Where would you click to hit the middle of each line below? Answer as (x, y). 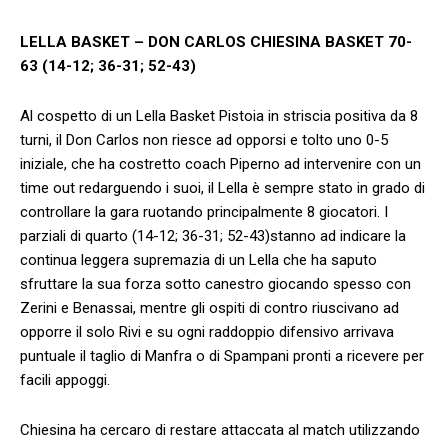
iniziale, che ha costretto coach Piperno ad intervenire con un (220, 163)
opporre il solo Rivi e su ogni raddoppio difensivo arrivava (207, 331)
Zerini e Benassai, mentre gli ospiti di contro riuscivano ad (209, 307)
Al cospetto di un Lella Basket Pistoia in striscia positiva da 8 (219, 115)
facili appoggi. (65, 379)
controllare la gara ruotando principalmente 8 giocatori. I (204, 211)
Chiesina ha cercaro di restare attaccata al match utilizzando (220, 429)
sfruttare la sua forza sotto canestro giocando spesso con (215, 283)
